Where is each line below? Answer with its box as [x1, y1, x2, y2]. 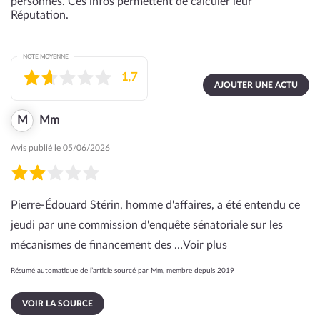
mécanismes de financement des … [11, 239, 183, 251]
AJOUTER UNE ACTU [214, 81, 298, 89]
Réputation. [11, 9, 69, 21]
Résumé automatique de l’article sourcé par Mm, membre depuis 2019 [11, 267, 234, 274]
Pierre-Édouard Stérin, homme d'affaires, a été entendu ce [11, 199, 300, 211]
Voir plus [183, 239, 227, 251]
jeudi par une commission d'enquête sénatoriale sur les [11, 219, 283, 231]
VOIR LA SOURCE [22, 299, 93, 308]
